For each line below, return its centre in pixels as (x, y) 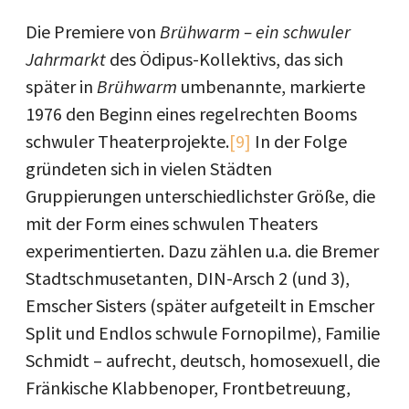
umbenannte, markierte (271, 86)
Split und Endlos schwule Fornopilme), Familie (203, 332)
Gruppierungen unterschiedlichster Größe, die (200, 195)
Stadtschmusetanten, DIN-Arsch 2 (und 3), (188, 278)
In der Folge (299, 141)
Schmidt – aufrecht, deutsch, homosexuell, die (203, 360)
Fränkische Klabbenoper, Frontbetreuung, (188, 387)
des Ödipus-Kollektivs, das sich (225, 58)
